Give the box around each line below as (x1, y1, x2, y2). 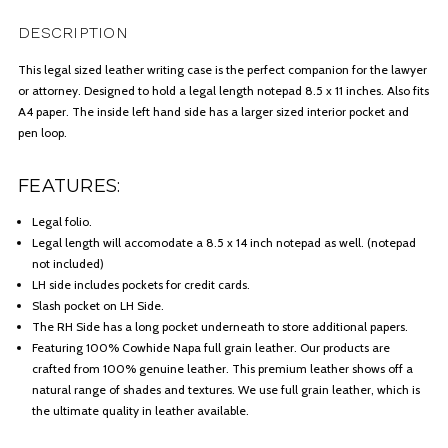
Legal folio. (31, 213, 92, 229)
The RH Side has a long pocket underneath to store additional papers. (31, 318, 408, 334)
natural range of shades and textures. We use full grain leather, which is (31, 381, 420, 397)
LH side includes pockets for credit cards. (31, 276, 250, 292)
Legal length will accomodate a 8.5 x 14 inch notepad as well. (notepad (31, 234, 416, 250)
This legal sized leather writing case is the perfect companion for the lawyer (18, 61, 427, 77)
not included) (31, 255, 104, 271)
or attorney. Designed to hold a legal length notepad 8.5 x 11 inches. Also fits (18, 82, 429, 98)
